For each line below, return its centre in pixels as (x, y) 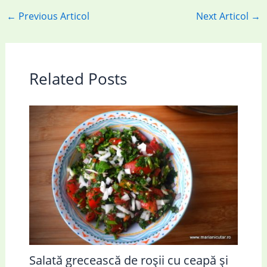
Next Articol (224, 16)
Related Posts (78, 79)
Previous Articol (52, 16)
